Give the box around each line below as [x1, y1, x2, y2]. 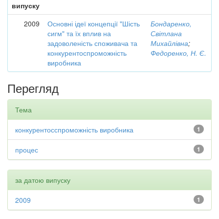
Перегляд [7, 79, 59, 96]
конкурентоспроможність [47, 48, 127, 58]
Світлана [151, 28, 182, 38]
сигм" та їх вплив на [47, 28, 111, 38]
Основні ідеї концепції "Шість [47, 19, 140, 28]
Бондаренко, [151, 19, 192, 28]
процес [15, 145, 38, 154]
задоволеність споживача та [47, 38, 137, 48]
